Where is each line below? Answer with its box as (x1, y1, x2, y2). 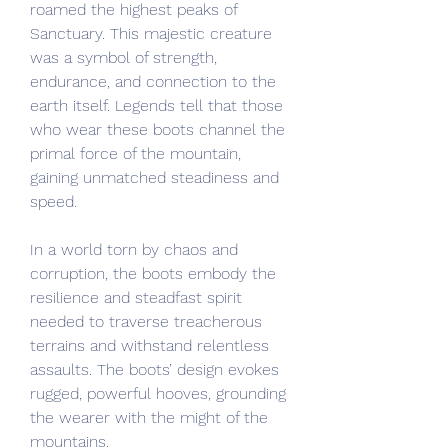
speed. (30, 192, 77, 211)
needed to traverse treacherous (30, 312, 262, 331)
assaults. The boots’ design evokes (30, 360, 279, 379)
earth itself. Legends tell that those (30, 96, 283, 115)
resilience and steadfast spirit (30, 288, 242, 307)
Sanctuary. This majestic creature (30, 24, 272, 43)
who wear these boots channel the (30, 120, 285, 139)
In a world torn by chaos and (30, 240, 238, 259)
